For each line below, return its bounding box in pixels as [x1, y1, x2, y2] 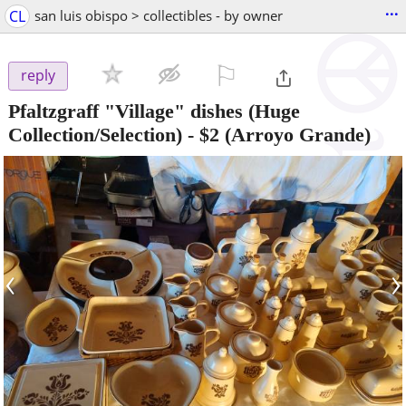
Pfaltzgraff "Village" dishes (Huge [8, 99, 300, 122]
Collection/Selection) [8, 122, 182, 146]
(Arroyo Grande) [219, 122, 371, 146]
